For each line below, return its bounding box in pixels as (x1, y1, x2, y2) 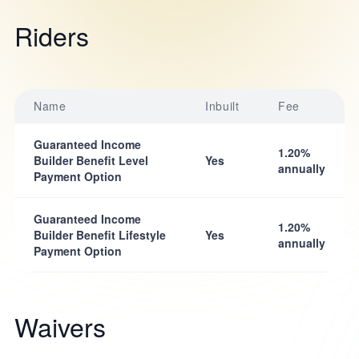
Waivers (14, 308, 106, 345)
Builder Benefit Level (33, 152, 148, 169)
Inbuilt (204, 98, 240, 115)
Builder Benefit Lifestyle (33, 227, 166, 244)
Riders (14, 17, 89, 54)
